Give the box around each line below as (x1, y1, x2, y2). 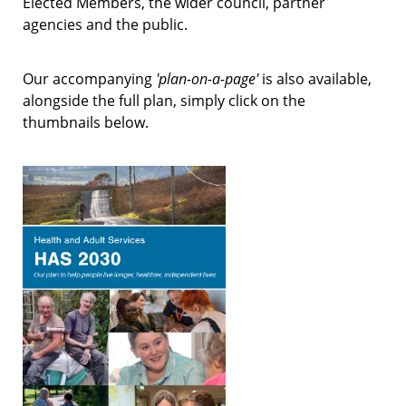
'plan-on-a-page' (156, 68, 258, 89)
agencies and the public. (23, 14, 188, 34)
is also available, (258, 68, 372, 89)
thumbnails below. (23, 111, 149, 132)
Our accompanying (23, 68, 156, 89)
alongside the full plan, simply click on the (23, 90, 305, 111)
